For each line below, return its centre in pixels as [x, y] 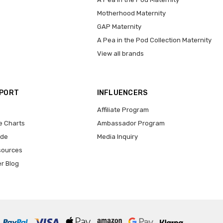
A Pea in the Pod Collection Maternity [154, 40]
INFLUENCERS [122, 93]
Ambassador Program [131, 123]
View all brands [120, 54]
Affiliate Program [123, 110]
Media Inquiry [117, 137]
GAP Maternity [119, 27]
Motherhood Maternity [131, 13]
